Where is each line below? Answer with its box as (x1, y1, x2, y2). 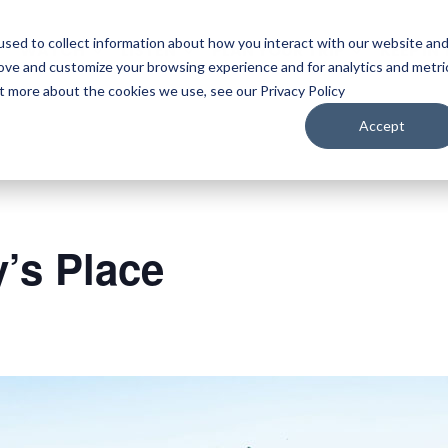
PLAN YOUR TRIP (211, 39, 344, 63)
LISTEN (120, 39, 176, 63)
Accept (359, 116, 406, 134)
